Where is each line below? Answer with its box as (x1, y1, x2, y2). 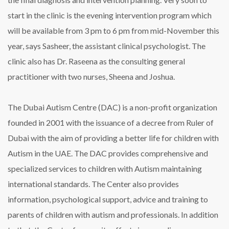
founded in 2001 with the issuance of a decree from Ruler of (8, 118, 214, 128)
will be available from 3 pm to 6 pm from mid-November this (8, 26, 219, 36)
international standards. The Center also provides (8, 179, 179, 189)
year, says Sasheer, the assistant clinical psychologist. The (8, 41, 205, 51)
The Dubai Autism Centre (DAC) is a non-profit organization (8, 102, 217, 112)
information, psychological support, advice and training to (8, 194, 208, 204)
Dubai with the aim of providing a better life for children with (8, 133, 219, 143)
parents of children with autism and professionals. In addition (8, 210, 218, 220)
